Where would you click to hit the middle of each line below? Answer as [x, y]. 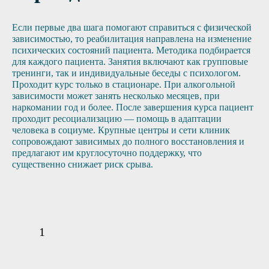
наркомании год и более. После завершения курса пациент [133, 107]
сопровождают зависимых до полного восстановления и [128, 142]
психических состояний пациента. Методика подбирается [131, 50]
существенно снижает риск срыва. [83, 165]
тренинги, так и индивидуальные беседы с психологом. [126, 73]
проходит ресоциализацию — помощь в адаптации [117, 119]
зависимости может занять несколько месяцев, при [116, 96]
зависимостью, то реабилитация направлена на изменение [132, 39]
